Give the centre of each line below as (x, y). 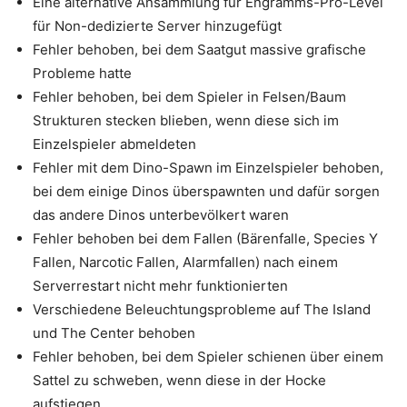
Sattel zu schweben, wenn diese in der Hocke (179, 380)
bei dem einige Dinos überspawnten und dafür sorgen (206, 191)
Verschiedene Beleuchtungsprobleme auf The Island (202, 309)
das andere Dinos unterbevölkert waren (161, 215)
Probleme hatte (82, 73)
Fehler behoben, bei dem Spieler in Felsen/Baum (189, 97)
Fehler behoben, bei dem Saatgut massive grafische (199, 50)
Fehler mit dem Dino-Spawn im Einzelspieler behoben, (208, 168)
